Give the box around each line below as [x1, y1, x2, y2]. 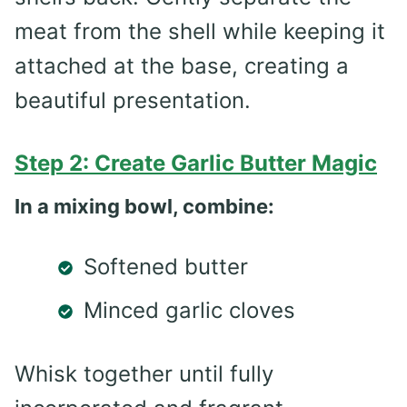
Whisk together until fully [15, 360, 273, 387]
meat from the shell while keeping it [15, 17, 385, 45]
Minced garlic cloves [84, 296, 295, 323]
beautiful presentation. [15, 86, 251, 114]
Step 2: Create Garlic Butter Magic [15, 149, 377, 176]
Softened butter [84, 253, 248, 280]
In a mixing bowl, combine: [15, 194, 274, 218]
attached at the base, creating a [15, 52, 349, 79]
